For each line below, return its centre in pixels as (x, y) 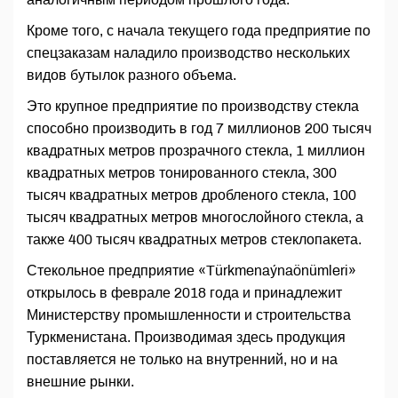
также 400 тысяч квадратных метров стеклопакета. (194, 240)
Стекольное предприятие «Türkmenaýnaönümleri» (191, 271)
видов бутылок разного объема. (131, 76)
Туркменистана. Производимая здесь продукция (186, 338)
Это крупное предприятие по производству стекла (193, 107)
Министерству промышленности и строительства (189, 315)
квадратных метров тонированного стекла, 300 (182, 173)
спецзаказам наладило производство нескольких (188, 53)
